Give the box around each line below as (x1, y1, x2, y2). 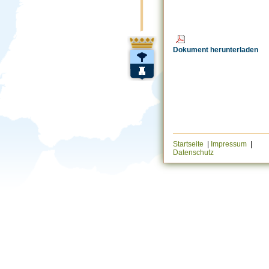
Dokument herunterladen (173, 46, 258, 55)
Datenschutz (173, 148, 214, 157)
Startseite (173, 140, 205, 148)
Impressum (211, 140, 249, 148)
